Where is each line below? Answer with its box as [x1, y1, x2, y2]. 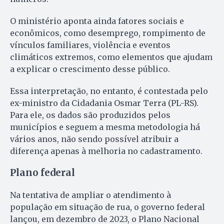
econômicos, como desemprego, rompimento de [10, 27, 205, 38]
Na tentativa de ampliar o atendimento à [10, 189, 171, 200]
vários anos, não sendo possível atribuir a [10, 133, 178, 144]
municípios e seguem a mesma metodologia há [10, 121, 200, 132]
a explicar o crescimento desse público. [10, 63, 172, 74]
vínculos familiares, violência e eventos [10, 39, 170, 50]
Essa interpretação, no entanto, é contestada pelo [10, 85, 208, 96]
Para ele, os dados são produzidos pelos [10, 109, 170, 120]
